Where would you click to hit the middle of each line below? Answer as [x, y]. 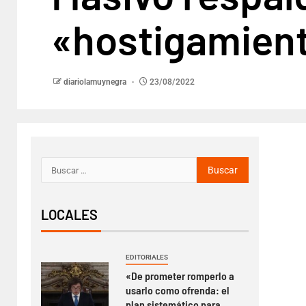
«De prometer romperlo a [180, 276]
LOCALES [69, 214]
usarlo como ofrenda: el [178, 290]
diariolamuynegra [96, 82]
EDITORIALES [147, 257]
